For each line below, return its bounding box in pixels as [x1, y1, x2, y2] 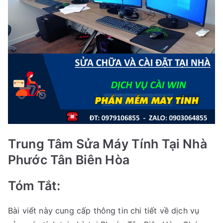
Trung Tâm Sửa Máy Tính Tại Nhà [8, 136, 207, 152]
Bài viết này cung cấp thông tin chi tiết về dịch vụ [8, 206, 200, 216]
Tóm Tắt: [8, 178, 61, 194]
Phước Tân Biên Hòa [8, 152, 129, 168]
